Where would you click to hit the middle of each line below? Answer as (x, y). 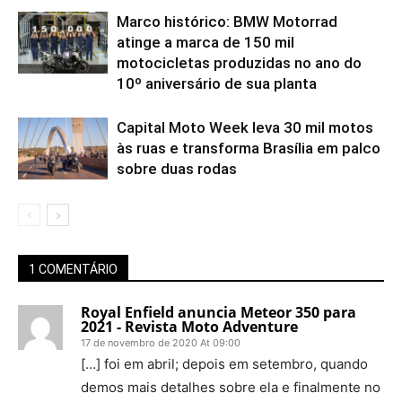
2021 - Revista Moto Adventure (189, 326)
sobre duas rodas (177, 168)
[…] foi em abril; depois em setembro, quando (224, 363)
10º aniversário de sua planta (217, 83)
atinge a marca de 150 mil (205, 42)
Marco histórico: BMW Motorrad (227, 21)
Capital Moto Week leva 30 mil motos (245, 127)
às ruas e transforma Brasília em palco (249, 148)
